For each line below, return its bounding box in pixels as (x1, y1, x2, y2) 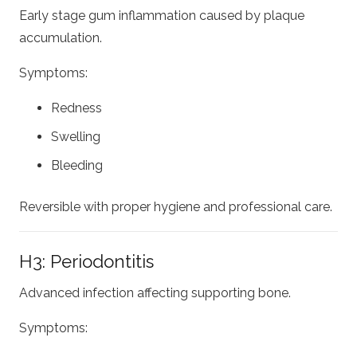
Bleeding (51, 157, 103, 173)
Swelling (51, 128, 100, 144)
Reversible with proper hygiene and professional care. (19, 198, 332, 214)
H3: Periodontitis (19, 250, 154, 272)
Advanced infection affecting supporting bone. (19, 285, 291, 301)
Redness (51, 100, 102, 116)
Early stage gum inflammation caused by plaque (19, 7, 304, 23)
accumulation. (19, 29, 102, 45)
